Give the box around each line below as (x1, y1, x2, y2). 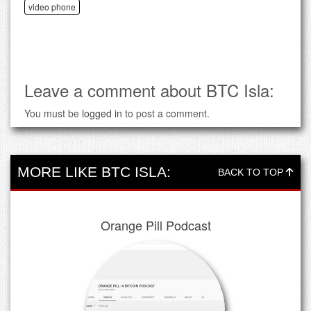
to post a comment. (122, 106, 210, 121)
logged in (82, 106, 122, 121)
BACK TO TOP (218, 167, 286, 178)
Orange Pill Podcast (100, 216, 211, 235)
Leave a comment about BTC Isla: (24, 78, 274, 103)
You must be (24, 106, 82, 121)
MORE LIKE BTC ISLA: (17, 164, 171, 180)
